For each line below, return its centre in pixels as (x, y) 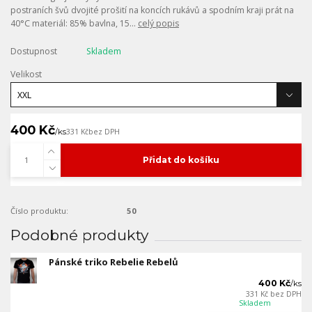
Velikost (26, 74)
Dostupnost (34, 52)
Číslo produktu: (39, 211)
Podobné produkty (79, 235)
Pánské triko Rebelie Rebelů (114, 262)
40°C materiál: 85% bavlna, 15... (74, 23)
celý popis (158, 23)
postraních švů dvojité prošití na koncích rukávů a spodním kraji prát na (152, 10)
